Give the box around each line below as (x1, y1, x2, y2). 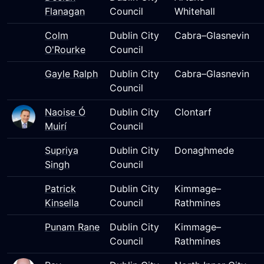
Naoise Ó (45, 106, 85, 118)
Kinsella (45, 197, 79, 209)
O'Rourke (45, 44, 85, 55)
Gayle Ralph (45, 68, 98, 80)
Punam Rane (45, 221, 100, 233)
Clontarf (174, 106, 212, 118)
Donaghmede (174, 144, 234, 156)
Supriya (45, 144, 78, 156)
